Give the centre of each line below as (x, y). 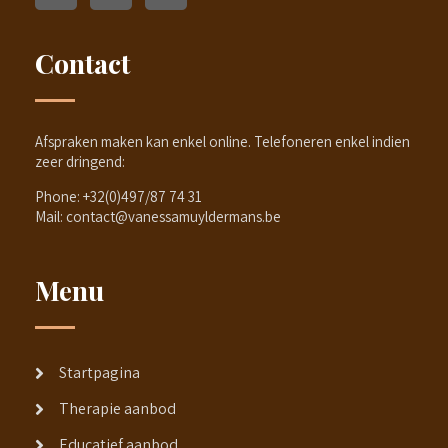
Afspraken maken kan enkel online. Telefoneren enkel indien (222, 142)
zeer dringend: (80, 162)
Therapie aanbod (117, 409)
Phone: (57, 197)
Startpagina (99, 373)
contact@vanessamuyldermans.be (173, 217)
